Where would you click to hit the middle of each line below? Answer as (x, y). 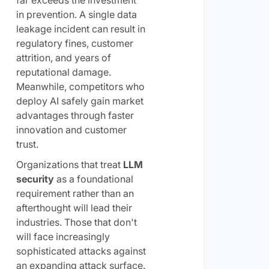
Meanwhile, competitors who (80, 86)
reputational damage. (63, 72)
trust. (27, 144)
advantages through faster (75, 115)
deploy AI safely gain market (80, 101)
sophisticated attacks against (81, 251)
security (35, 179)
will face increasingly (63, 237)
